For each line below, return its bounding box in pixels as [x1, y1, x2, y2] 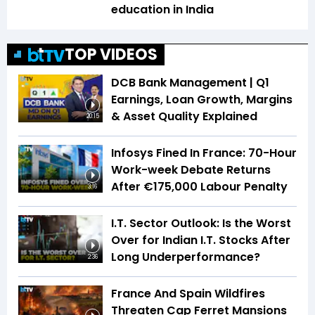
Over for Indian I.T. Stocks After [111, 232, 290, 249]
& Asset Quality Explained [111, 108, 257, 125]
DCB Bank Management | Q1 [111, 75, 269, 91]
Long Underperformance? [111, 249, 260, 266]
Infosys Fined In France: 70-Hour [111, 145, 297, 162]
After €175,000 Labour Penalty [111, 179, 288, 195]
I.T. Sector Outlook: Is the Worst [111, 215, 291, 232]
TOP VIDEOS [65, 44, 157, 66]
